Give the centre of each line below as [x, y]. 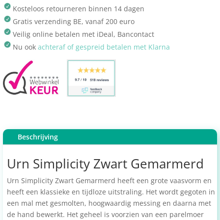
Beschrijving [38, 137]
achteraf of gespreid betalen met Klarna [104, 47]
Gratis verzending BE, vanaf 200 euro [74, 21]
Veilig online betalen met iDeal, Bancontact [83, 34]
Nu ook [25, 47]
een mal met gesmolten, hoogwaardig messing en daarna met [109, 203]
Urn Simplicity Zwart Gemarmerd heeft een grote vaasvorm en [109, 180]
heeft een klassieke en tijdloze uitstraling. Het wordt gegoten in [111, 192]
